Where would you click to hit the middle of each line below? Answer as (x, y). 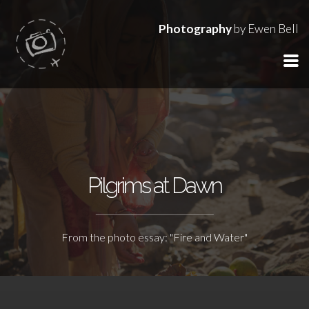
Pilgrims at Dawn (154, 185)
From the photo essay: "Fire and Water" (154, 237)
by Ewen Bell (265, 29)
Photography (195, 29)
